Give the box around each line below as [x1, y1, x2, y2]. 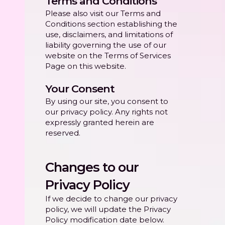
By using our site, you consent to [45, 96, 168, 106]
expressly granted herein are [45, 118, 154, 128]
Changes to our [45, 159, 139, 175]
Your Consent [45, 82, 115, 95]
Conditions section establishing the [45, 19, 177, 29]
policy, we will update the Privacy [45, 204, 171, 214]
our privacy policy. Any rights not [45, 107, 168, 117]
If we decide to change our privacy [45, 194, 177, 204]
